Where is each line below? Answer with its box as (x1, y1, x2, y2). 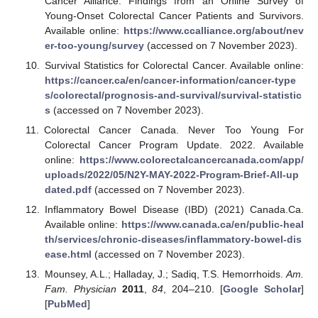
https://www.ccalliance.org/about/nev (124, 24, 304, 36)
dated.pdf (44, 184, 92, 196)
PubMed (47, 298, 87, 310)
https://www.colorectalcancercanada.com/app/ (79, 154, 304, 166)
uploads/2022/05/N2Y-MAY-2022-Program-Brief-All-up (44, 169, 299, 181)
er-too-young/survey (44, 39, 144, 51)
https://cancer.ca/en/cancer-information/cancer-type (44, 74, 296, 86)
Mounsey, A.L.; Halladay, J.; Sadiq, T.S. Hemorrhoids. (44, 268, 286, 280)
